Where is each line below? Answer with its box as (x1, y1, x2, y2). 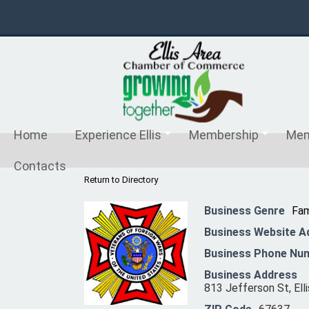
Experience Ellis (75, 128, 161, 142)
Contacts (14, 159, 66, 173)
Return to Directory (84, 175, 158, 185)
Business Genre (204, 204, 285, 217)
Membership (189, 128, 259, 142)
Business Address (204, 268, 297, 281)
